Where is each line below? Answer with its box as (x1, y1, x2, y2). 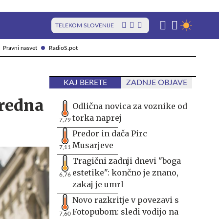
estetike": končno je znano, (72, 168, 178, 177)
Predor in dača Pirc (72, 129, 147, 138)
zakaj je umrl (72, 179, 124, 189)
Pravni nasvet (3, 44, 37, 51)
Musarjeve (72, 140, 113, 150)
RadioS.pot (49, 44, 78, 51)
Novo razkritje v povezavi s (72, 195, 179, 205)
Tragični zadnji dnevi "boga (72, 156, 181, 166)
